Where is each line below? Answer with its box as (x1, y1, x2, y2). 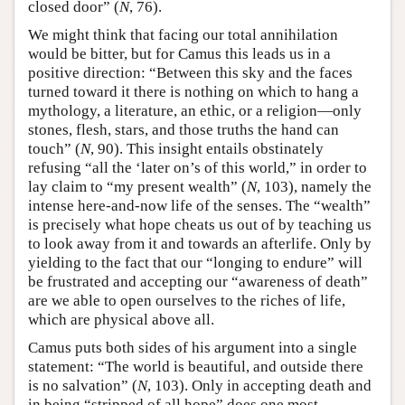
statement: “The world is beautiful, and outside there (28, 357, 363, 375)
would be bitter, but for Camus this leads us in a (28, 44, 331, 62)
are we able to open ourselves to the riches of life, (28, 291, 345, 309)
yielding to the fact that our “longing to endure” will (28, 253, 363, 271)
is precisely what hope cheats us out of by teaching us (28, 215, 372, 233)
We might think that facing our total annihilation (28, 25, 338, 43)
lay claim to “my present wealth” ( (28, 177, 247, 195)
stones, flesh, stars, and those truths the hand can (28, 120, 339, 138)
